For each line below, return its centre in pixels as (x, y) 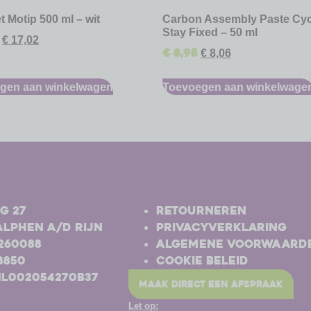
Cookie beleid (202, 260)
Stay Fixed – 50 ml (210, 32)
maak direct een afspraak (211, 284)
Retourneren (201, 210)
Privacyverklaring (221, 227)
